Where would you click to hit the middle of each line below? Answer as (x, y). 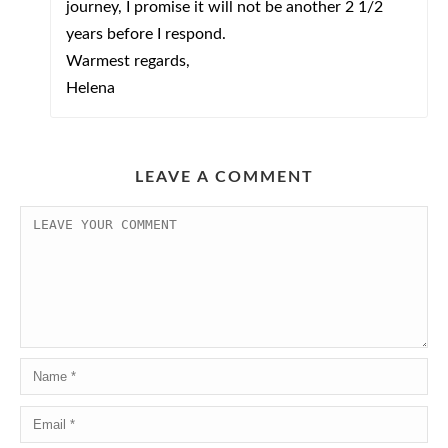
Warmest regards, (128, 61)
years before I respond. (146, 34)
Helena (90, 88)
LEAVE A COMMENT (224, 177)
